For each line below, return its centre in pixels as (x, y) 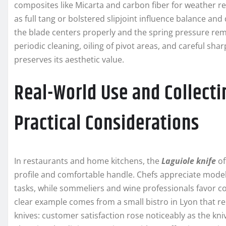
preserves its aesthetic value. (69, 60)
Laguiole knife (189, 161)
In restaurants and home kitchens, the (88, 161)
